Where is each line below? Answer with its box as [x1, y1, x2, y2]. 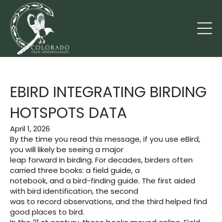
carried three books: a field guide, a [10, 165, 140, 175]
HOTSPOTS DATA [10, 102, 127, 123]
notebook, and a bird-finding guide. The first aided [10, 175, 195, 186]
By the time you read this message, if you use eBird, [10, 133, 200, 144]
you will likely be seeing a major [10, 144, 123, 155]
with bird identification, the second [10, 185, 138, 196]
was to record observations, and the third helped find [10, 196, 207, 207]
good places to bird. [10, 206, 84, 217]
